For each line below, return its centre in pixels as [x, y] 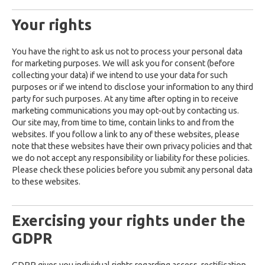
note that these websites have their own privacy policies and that [132, 146]
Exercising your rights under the [129, 220]
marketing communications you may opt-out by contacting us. [125, 111]
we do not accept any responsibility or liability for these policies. [131, 158]
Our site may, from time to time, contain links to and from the [123, 122]
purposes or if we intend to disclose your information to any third [132, 87]
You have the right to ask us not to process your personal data [127, 51]
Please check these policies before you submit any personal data [132, 170]
